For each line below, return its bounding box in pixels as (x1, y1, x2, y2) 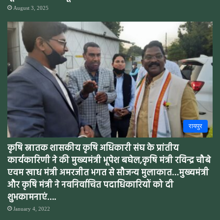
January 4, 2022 (13, 206, 50, 212)
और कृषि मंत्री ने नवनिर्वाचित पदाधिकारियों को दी (7, 178, 173, 193)
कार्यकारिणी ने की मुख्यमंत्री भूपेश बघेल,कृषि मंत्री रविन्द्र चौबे (7, 154, 211, 168)
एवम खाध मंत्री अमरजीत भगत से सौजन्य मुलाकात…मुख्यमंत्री (7, 166, 209, 181)
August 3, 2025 (13, 5, 49, 11)
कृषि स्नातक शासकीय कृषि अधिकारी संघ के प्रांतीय (7, 141, 179, 156)
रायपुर (189, 122, 202, 130)
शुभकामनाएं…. (7, 191, 56, 205)
